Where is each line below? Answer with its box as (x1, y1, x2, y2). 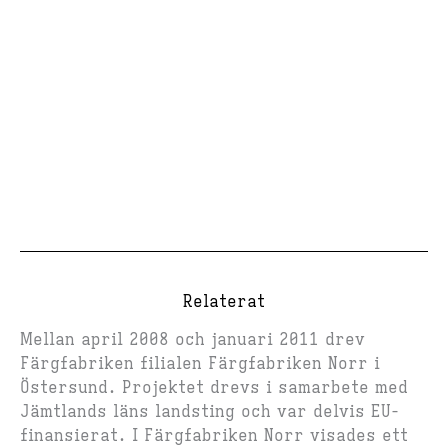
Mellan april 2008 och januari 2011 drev (20, 330, 365, 351)
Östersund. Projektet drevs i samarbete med (20, 378, 408, 399)
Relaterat (183, 292, 265, 313)
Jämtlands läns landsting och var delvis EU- (20, 402, 399, 423)
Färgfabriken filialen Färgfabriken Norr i (20, 354, 380, 375)
